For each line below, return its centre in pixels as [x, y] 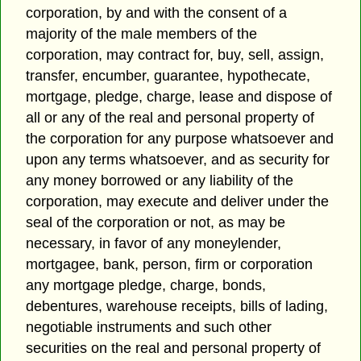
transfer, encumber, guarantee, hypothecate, [168, 76]
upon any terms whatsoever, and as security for [178, 160]
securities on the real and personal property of [174, 349]
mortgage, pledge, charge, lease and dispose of [179, 97]
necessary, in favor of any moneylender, [154, 244]
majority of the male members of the [142, 34]
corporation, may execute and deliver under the [178, 202]
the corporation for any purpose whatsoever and [180, 139]
